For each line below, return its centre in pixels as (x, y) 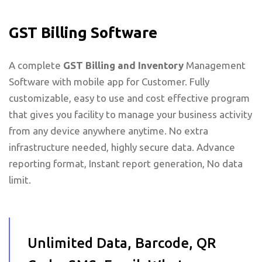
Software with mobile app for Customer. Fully (109, 81)
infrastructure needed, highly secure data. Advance (122, 147)
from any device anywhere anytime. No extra (108, 130)
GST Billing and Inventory (123, 65)
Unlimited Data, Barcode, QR (122, 243)
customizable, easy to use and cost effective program (129, 98)
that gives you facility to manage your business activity (130, 114)
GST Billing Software (83, 32)
